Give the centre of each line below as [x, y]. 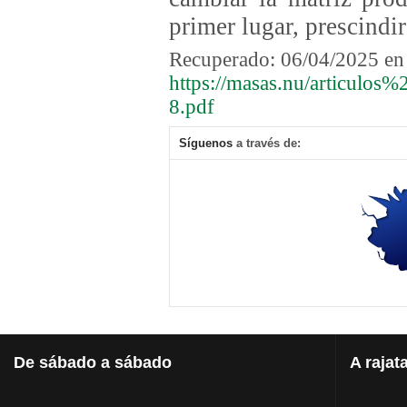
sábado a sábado [103, 363]
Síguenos [206, 144]
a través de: [267, 144]
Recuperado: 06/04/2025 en [287, 60]
